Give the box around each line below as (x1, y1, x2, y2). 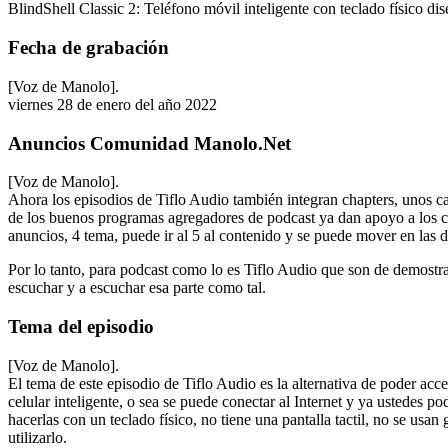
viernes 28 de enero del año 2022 (8, 95, 217, 113)
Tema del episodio (8, 315, 154, 337)
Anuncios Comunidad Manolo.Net (8, 132, 291, 154)
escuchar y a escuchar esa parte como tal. (8, 279, 266, 297)
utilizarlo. (8, 428, 67, 446)
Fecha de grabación (8, 37, 169, 59)
